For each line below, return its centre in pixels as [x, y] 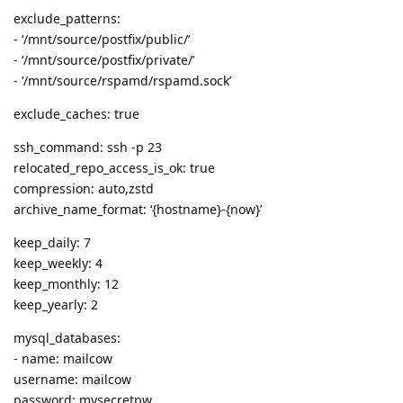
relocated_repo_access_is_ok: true [114, 168]
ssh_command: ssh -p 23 [88, 148]
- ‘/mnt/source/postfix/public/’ [102, 40]
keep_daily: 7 [52, 243]
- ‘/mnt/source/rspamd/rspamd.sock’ [122, 81]
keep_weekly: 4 [58, 264]
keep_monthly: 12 [66, 284]
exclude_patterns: [67, 19]
